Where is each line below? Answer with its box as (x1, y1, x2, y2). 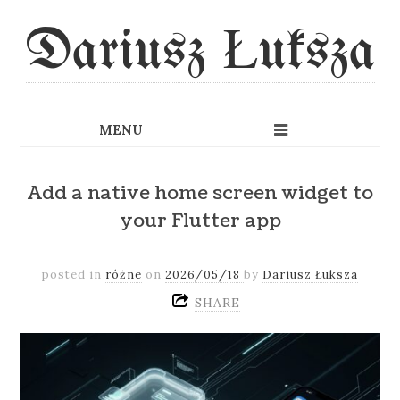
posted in (42, 267, 105, 282)
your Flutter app (119, 207, 281, 234)
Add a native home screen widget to (27, 179, 373, 206)
